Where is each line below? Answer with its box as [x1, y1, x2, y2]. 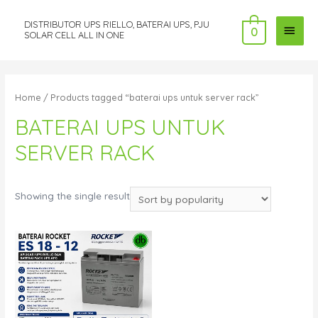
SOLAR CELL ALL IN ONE [23, 29, 124, 41]
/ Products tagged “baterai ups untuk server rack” [41, 91, 260, 103]
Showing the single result [15, 190, 131, 202]
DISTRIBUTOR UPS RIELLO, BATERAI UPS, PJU [23, 18, 209, 31]
